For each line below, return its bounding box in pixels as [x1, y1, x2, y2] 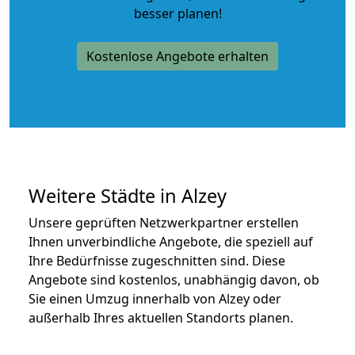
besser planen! [133, 4, 222, 22]
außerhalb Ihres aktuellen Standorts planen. [29, 308, 293, 326]
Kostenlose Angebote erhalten [86, 47, 269, 65]
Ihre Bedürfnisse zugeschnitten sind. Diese [29, 251, 285, 269]
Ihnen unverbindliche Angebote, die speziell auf [29, 232, 313, 250]
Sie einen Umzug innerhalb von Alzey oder [29, 289, 281, 307]
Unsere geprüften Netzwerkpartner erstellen [29, 213, 299, 231]
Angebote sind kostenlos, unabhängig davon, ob [29, 270, 319, 288]
